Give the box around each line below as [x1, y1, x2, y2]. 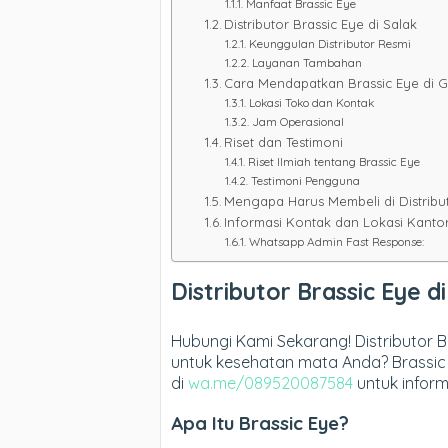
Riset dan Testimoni [224, 134, 344, 150]
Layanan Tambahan [251, 55, 362, 70]
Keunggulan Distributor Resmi [248, 36, 411, 51]
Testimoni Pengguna [250, 173, 360, 188]
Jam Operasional [251, 114, 344, 129]
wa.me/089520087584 [188, 373, 353, 393]
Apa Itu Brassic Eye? [171, 410, 349, 435]
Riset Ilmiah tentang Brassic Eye [247, 154, 420, 169]
